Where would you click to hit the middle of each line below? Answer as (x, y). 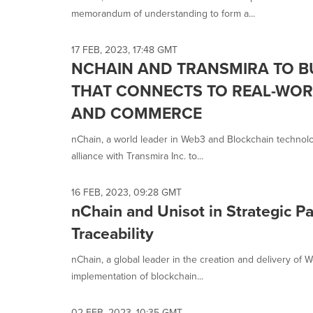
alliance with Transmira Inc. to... (137, 156)
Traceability (112, 233)
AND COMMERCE (137, 113)
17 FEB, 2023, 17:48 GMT (124, 50)
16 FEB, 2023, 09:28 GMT (126, 192)
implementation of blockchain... (137, 276)
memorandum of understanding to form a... (163, 14)
